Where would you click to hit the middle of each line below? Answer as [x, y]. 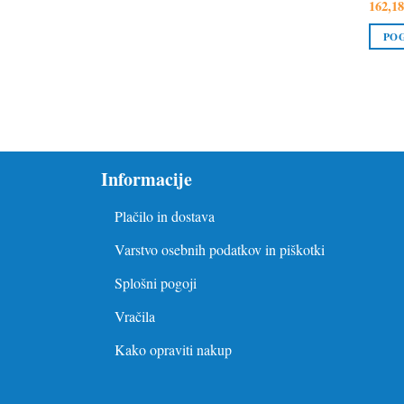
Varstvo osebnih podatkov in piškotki [220, 249]
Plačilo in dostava [165, 216]
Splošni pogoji [156, 282]
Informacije [147, 179]
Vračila [135, 316]
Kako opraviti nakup [173, 349]
